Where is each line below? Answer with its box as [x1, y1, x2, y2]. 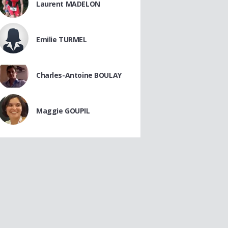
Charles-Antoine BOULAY [36, 70, 122, 80]
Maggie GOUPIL [36, 106, 90, 116]
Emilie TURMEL [36, 35, 87, 44]
